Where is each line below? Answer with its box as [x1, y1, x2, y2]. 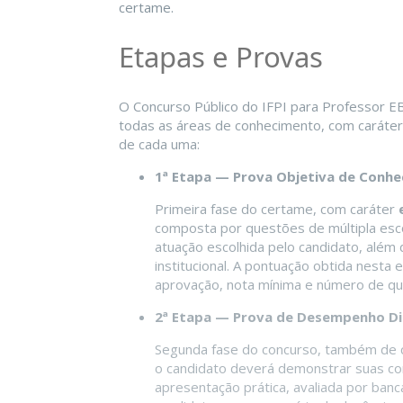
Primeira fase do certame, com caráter [155, 200, 399, 219]
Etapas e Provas [119, 38, 323, 76]
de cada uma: [119, 135, 200, 154]
